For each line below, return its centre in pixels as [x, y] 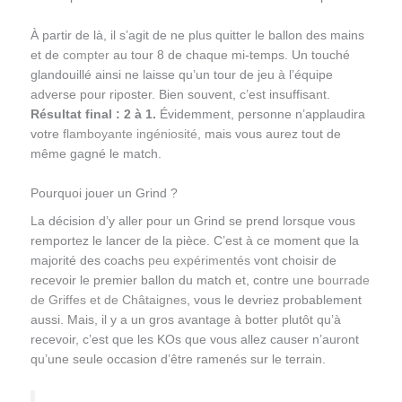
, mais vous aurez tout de [269, 134]
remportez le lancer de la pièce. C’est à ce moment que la [194, 241]
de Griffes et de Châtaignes [108, 301]
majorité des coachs [89, 261]
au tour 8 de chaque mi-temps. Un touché [229, 55]
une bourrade [331, 281]
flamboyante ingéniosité [130, 134]
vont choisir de [293, 261]
